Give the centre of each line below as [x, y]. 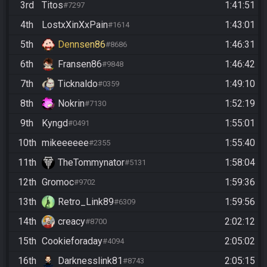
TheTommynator [91, 162]
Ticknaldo [78, 83]
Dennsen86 [82, 44]
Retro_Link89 [86, 201]
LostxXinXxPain [75, 24]
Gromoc [58, 182]
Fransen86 [80, 64]
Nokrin [71, 103]
